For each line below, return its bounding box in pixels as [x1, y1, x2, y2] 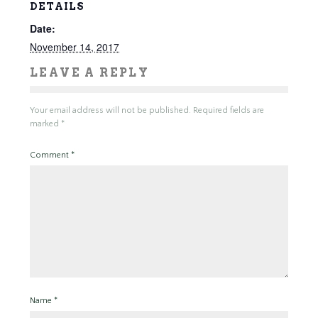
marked [30, 119, 61, 128]
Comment [30, 150, 71, 160]
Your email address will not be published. [30, 106, 191, 115]
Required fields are [193, 106, 264, 115]
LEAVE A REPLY [30, 66, 150, 79]
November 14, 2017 [30, 40, 119, 54]
